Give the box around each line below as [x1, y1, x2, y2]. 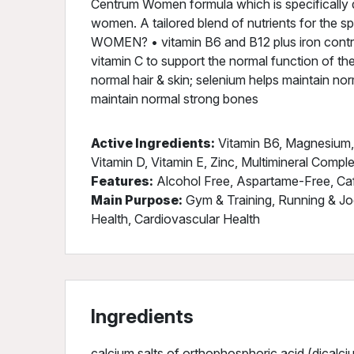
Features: [91, 173, 153, 189]
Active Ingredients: [91, 135, 215, 151]
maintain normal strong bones [91, 91, 258, 107]
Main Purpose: [91, 192, 183, 208]
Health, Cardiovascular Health [91, 211, 260, 227]
